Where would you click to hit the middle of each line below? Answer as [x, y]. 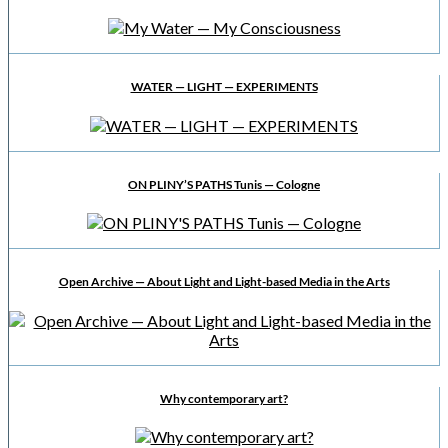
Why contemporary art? [224, 398]
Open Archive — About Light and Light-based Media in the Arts [224, 282]
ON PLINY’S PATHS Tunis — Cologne [224, 184]
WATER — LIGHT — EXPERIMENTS [224, 87]
